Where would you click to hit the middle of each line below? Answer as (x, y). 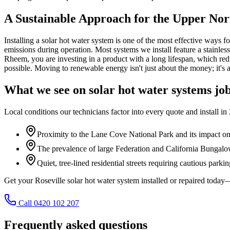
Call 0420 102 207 (49, 203)
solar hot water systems (150, 90)
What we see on (46, 90)
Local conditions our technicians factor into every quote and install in (117, 111)
